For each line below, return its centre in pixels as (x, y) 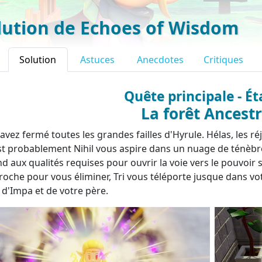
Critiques (223, 60)
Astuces (97, 60)
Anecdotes (160, 60)
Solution (38, 60)
